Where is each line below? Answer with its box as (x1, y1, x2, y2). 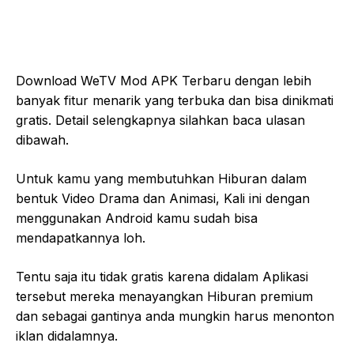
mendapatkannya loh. (16, 229, 145, 246)
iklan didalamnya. (16, 327, 118, 344)
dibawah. (16, 131, 69, 148)
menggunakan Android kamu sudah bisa (16, 209, 258, 226)
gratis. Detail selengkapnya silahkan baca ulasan (16, 111, 305, 128)
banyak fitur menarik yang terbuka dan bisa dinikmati (16, 92, 333, 108)
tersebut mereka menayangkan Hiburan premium (16, 288, 313, 304)
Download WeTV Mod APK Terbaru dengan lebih (16, 72, 311, 88)
